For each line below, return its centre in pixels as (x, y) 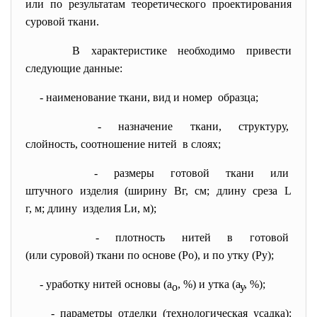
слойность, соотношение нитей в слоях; (123, 144)
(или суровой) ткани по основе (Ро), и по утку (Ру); (150, 255)
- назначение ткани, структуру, (195, 126)
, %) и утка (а (209, 284)
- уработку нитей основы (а (106, 284)
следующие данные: (74, 68)
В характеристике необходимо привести (182, 51)
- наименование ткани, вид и (111, 97)
